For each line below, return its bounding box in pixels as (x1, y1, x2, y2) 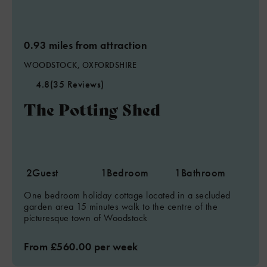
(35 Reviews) (49, 78, 104, 91)
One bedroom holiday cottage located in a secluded (24, 189, 231, 201)
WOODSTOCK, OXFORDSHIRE (24, 60, 136, 70)
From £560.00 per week (24, 240, 138, 253)
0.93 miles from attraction (24, 38, 147, 52)
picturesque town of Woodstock (24, 212, 148, 224)
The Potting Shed (24, 98, 160, 120)
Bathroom (181, 166, 226, 179)
